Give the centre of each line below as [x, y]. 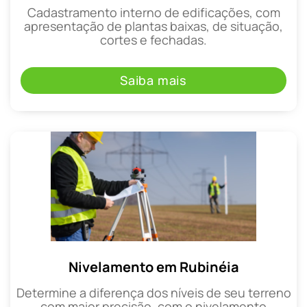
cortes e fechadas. [153, 40]
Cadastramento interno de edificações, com [153, 13]
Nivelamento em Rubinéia [153, 267]
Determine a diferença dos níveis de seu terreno [153, 292]
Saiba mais [153, 80]
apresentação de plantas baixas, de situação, [153, 26]
